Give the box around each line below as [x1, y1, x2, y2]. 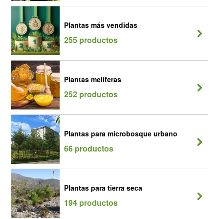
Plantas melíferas [64, 74, 121, 84]
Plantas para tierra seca [64, 183, 142, 193]
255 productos [64, 34, 118, 45]
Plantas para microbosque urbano [64, 129, 177, 138]
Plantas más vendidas [64, 20, 137, 30]
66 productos [64, 143, 113, 154]
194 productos [64, 197, 118, 208]
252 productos [64, 88, 118, 100]
